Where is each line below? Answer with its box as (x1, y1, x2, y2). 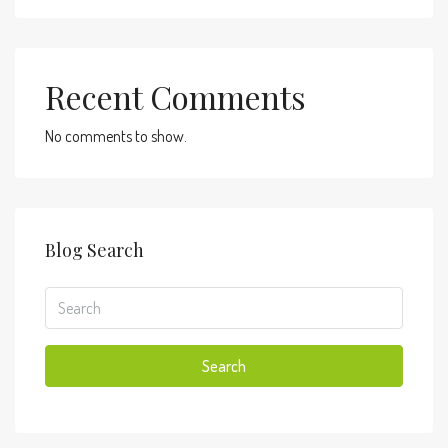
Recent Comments (45, 75, 306, 118)
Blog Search (45, 238, 144, 262)
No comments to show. (45, 126, 187, 146)
